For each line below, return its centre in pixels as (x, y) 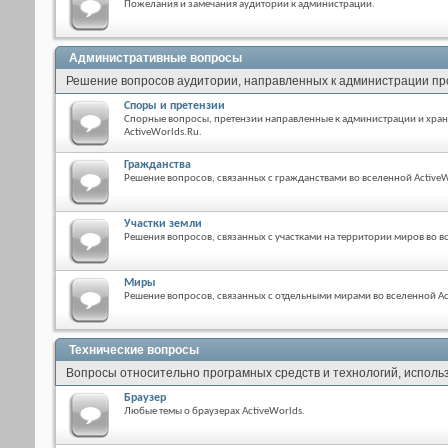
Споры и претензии (174, 106)
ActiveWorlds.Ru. (163, 132)
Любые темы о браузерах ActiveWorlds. (214, 411)
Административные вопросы (155, 58)
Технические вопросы (134, 350)
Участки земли (163, 224)
